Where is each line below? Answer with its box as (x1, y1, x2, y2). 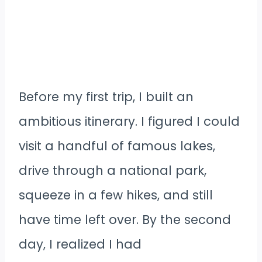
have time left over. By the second (19, 211, 231, 229)
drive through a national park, (19, 162, 206, 180)
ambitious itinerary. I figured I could (19, 113, 240, 130)
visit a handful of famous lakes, (19, 137, 215, 155)
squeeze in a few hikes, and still (19, 187, 213, 204)
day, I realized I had (19, 236, 142, 253)
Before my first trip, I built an (19, 88, 194, 106)
